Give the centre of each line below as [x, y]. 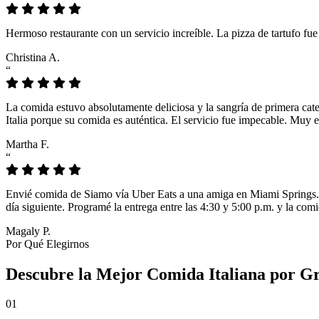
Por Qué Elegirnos [47, 244]
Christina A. [33, 57]
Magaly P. [28, 231]
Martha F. [27, 144]
